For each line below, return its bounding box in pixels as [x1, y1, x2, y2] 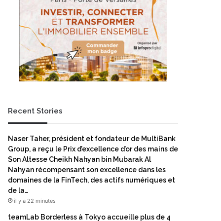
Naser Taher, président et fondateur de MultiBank [8, 135, 176, 143]
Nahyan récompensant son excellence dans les [8, 166, 166, 174]
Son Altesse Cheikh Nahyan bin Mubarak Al [8, 155, 151, 163]
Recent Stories [8, 107, 63, 115]
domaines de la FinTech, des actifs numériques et [8, 176, 175, 184]
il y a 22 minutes [14, 197, 56, 204]
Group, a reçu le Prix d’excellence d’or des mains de [8, 145, 178, 153]
